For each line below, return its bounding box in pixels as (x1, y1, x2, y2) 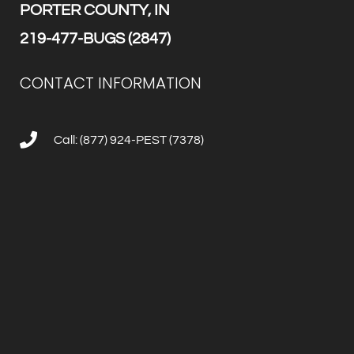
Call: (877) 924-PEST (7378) (53, 133, 204, 146)
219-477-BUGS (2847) (20, 30, 171, 47)
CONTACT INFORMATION (20, 71, 201, 94)
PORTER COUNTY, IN (20, 2, 170, 18)
